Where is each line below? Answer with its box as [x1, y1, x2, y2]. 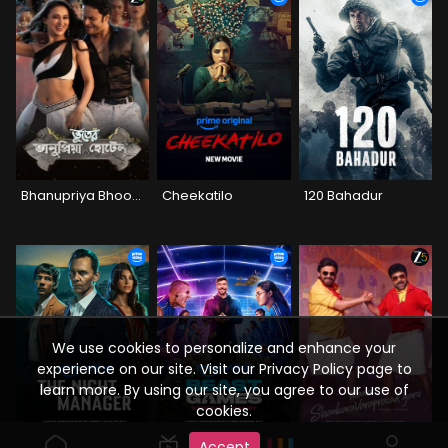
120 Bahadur [303, 185, 383, 205]
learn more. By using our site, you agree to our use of [39, 380, 409, 400]
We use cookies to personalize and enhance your [52, 338, 396, 358]
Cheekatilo [162, 185, 234, 205]
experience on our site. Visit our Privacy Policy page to [36, 359, 412, 379]
